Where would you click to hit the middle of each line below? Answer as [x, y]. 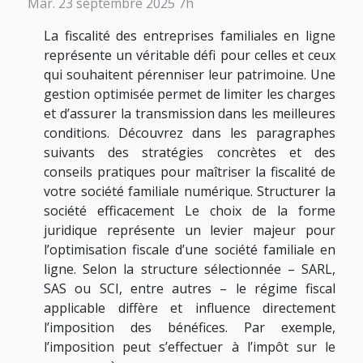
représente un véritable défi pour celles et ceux [190, 55]
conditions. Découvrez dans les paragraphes [190, 132]
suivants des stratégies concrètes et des [190, 152]
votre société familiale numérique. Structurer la [190, 191]
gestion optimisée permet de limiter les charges [190, 94]
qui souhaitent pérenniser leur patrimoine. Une [190, 74]
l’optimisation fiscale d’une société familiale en [190, 249]
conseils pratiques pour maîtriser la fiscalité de [190, 171]
